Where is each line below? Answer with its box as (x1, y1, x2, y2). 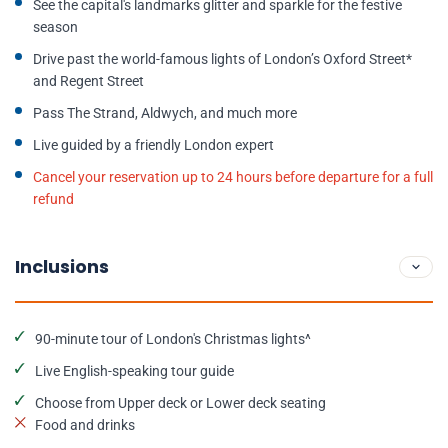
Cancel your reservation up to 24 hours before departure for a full (33, 169, 433, 185)
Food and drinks (35, 417, 135, 433)
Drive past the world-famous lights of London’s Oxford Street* (33, 51, 412, 67)
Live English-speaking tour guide (35, 363, 234, 379)
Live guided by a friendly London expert (33, 137, 274, 153)
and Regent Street (33, 73, 144, 89)
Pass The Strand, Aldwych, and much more (33, 105, 297, 121)
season (33, 19, 78, 35)
